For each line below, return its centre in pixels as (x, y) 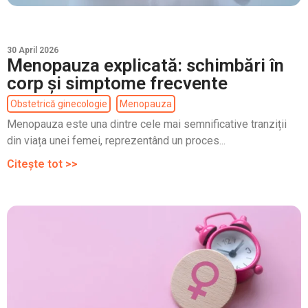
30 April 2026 (33, 50)
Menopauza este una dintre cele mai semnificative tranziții (147, 124)
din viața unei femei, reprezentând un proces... (116, 140)
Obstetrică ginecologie (59, 103)
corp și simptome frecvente (117, 83)
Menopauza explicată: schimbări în (145, 65)
